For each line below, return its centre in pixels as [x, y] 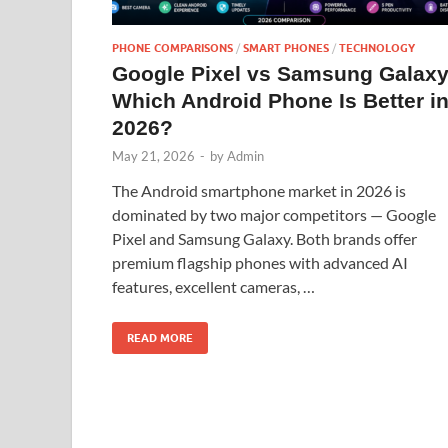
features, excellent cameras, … [213, 286]
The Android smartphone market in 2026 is [259, 190]
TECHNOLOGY [377, 47]
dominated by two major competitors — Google [274, 214]
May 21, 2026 [153, 155]
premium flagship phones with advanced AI [260, 262]
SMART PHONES [286, 47]
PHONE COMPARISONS [172, 47]
